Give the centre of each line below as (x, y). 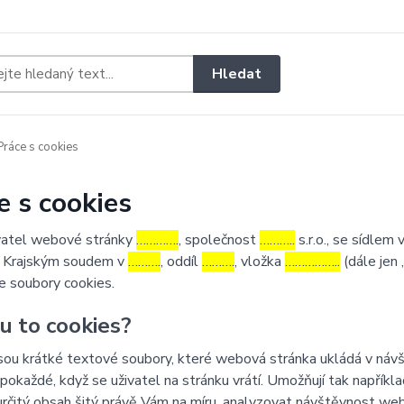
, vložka (259, 262)
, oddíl (181, 262)
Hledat (237, 73)
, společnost (219, 240)
